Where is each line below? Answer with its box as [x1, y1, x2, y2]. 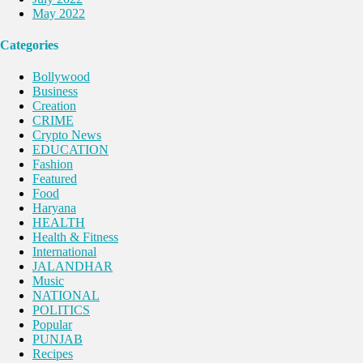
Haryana [32, 201, 76, 216]
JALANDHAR [32, 259, 113, 274]
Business [32, 84, 78, 99]
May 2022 [32, 6, 85, 20]
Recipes [32, 347, 73, 361]
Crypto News [32, 128, 101, 143]
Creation [32, 99, 76, 113]
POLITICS [32, 303, 90, 318]
